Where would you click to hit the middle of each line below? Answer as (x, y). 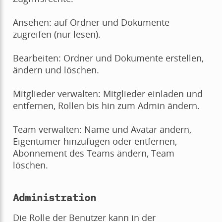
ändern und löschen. (56, 70)
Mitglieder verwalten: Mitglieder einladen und (108, 93)
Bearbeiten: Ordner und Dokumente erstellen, (108, 58)
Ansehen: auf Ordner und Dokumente (91, 22)
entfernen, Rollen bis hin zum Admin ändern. (106, 105)
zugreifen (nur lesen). (56, 34)
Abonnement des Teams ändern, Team (93, 153)
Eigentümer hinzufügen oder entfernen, (95, 141)
